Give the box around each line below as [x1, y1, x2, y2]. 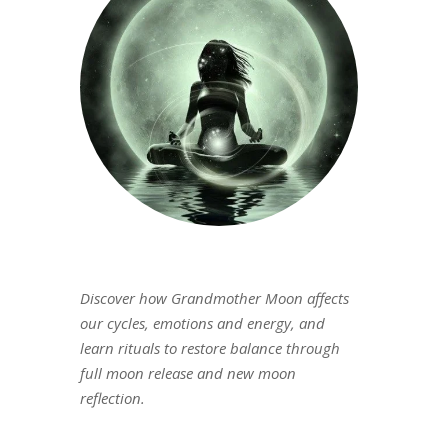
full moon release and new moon [79, 363, 296, 384]
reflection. [79, 388, 145, 409]
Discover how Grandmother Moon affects [79, 288, 349, 309]
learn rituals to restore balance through [79, 338, 340, 359]
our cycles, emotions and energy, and [79, 313, 325, 334]
